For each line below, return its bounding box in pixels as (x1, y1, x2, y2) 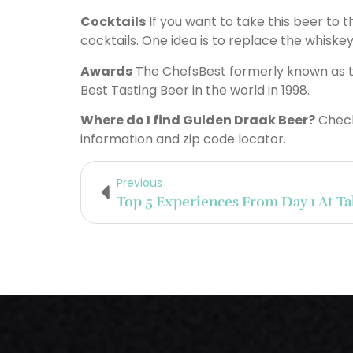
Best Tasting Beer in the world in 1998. (80, 80, 310, 99)
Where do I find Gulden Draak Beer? (80, 111, 315, 130)
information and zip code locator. (80, 130, 286, 149)
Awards (80, 61, 132, 80)
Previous (117, 174, 162, 191)
